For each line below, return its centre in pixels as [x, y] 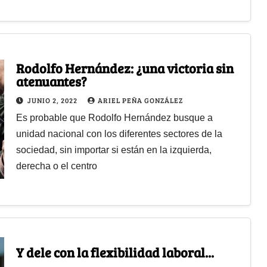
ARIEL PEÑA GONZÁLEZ [140, 100]
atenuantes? [51, 81]
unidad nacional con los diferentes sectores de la [119, 133]
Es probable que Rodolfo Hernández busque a [114, 117]
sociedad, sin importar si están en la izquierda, [114, 150]
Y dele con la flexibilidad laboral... [115, 252]
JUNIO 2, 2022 [53, 100]
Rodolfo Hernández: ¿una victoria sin [125, 68]
